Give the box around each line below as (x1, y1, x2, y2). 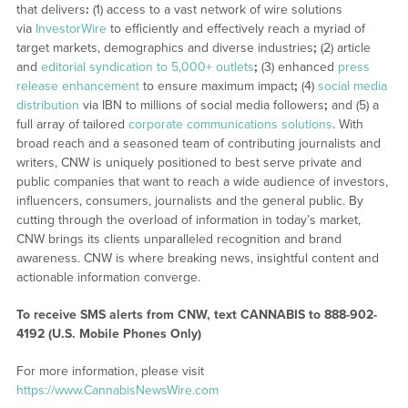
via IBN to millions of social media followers (78, 97, 324, 114)
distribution (15, 97, 79, 114)
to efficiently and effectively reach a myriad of (106, 21, 365, 37)
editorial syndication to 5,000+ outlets (40, 59, 254, 76)
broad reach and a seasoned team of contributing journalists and (15, 136, 381, 152)
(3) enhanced (257, 59, 338, 76)
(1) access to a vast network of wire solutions (88, 2, 342, 18)
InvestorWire (35, 21, 107, 37)
